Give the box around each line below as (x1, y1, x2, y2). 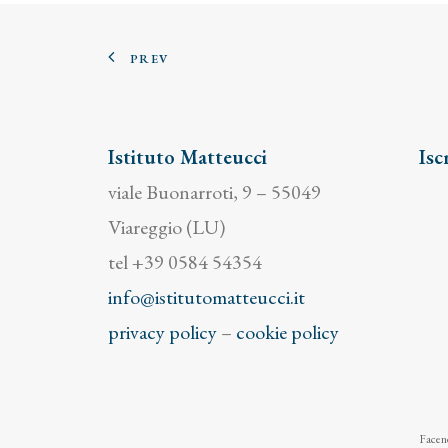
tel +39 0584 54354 (108, 249, 262, 275)
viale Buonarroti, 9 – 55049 (108, 179, 321, 205)
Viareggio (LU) (108, 214, 225, 240)
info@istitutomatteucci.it (108, 284, 305, 310)
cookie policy (236, 319, 339, 345)
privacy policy (108, 319, 217, 345)
